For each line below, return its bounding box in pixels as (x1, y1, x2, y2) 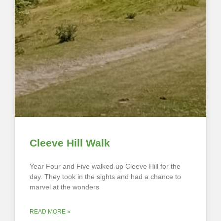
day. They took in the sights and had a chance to (30, 173, 181, 181)
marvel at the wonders (30, 183, 99, 191)
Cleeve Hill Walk (30, 137, 110, 149)
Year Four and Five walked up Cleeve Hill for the (30, 162, 181, 171)
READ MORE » (30, 208, 71, 216)
